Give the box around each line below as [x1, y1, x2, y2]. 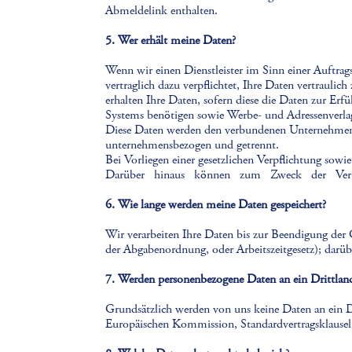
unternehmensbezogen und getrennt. [105, 137, 280, 153]
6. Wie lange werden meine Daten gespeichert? [105, 196, 327, 213]
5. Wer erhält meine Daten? [105, 32, 236, 49]
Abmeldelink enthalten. [105, 2, 218, 19]
